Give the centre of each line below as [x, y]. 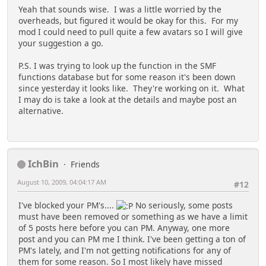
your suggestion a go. [61, 43]
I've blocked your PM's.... [67, 205]
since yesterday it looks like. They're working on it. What [132, 88]
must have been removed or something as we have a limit [133, 217]
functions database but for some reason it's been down [127, 77]
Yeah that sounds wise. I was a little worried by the [120, 9]
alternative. [41, 111]
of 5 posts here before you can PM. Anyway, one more [124, 228]
